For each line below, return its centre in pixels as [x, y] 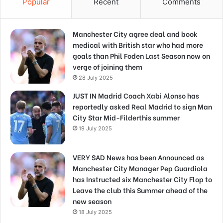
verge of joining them [108, 67]
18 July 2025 [95, 212]
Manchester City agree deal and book [135, 34]
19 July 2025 [95, 129]
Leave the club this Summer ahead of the [140, 190]
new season [92, 201]
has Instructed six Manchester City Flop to [142, 179]
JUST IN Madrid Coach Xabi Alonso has [136, 96]
